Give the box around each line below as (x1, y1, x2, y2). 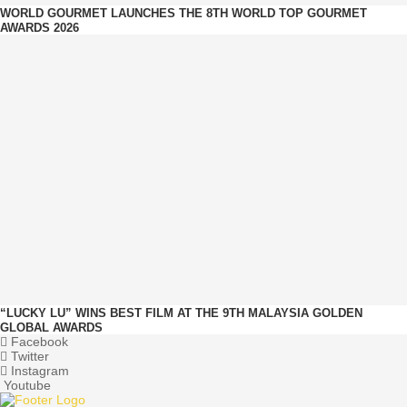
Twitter (11, 349, 49, 364)
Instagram (11, 363, 69, 379)
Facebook (11, 334, 68, 350)
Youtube (4, 378, 51, 393)
